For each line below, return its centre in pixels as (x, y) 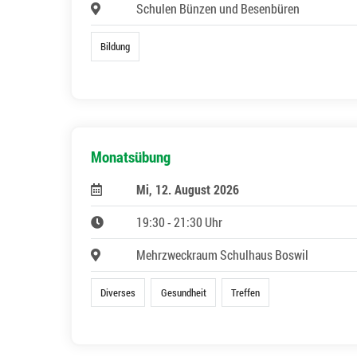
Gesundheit (183, 292)
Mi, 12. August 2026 (187, 189)
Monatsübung (131, 156)
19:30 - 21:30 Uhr (179, 222)
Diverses (118, 292)
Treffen (245, 292)
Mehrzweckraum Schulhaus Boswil (222, 254)
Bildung (116, 47)
